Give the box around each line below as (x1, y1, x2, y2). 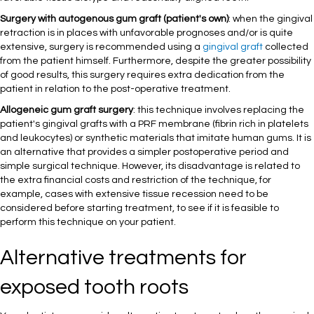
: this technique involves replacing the (133, 105, 304, 116)
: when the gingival (228, 14, 313, 25)
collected (263, 42, 308, 53)
